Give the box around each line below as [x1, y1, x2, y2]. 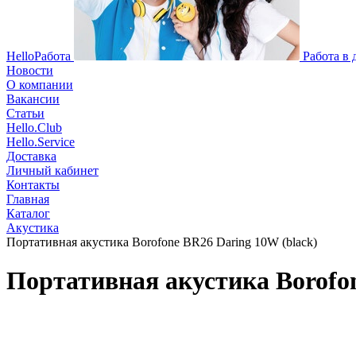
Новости [6, 64, 53, 77]
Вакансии [6, 92, 60, 106]
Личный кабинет [6, 164, 99, 177]
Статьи [6, 106, 44, 120]
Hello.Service [6, 135, 75, 149]
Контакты [6, 178, 60, 192]
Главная [6, 192, 49, 206]
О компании [6, 78, 73, 91]
